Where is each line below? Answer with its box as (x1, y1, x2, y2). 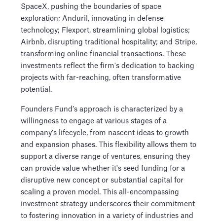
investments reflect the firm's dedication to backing (21, 62, 194, 70)
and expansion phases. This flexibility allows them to (21, 141, 196, 148)
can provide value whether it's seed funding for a (21, 165, 185, 172)
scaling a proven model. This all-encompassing (21, 188, 179, 196)
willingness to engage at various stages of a (21, 117, 167, 125)
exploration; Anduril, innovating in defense (21, 15, 164, 22)
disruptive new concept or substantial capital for (21, 177, 184, 184)
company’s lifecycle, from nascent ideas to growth (21, 129, 189, 137)
